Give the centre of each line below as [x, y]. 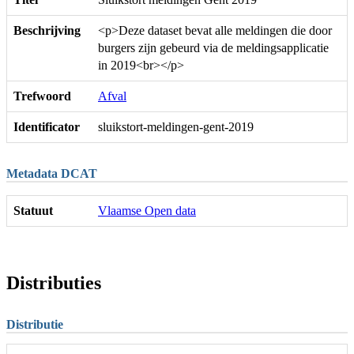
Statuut [33, 210]
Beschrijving [47, 30]
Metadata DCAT [52, 173]
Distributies [54, 282]
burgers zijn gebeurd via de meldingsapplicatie [213, 47]
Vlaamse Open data [147, 210]
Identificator [47, 126]
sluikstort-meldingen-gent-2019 [176, 126]
